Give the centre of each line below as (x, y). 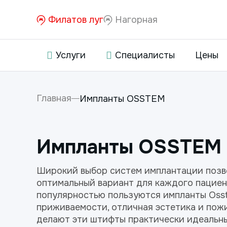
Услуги (71, 55)
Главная (54, 98)
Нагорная (135, 20)
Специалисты (145, 55)
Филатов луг (74, 20)
